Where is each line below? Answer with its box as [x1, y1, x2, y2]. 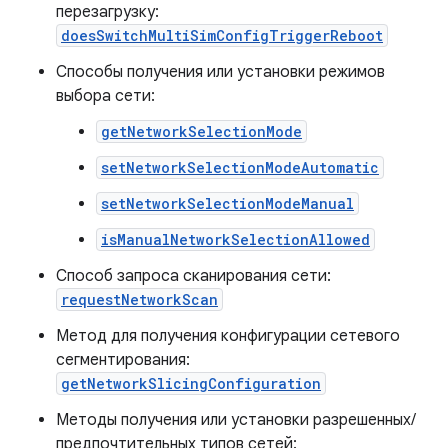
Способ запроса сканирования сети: [56, 266, 331, 286]
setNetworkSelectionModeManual [101, 194, 354, 213]
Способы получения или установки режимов [56, 62, 385, 82]
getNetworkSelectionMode [101, 122, 302, 141]
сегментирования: [56, 350, 190, 370]
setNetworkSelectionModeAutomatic [101, 158, 379, 177]
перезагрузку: [56, 2, 159, 22]
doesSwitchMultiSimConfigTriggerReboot [61, 26, 383, 45]
